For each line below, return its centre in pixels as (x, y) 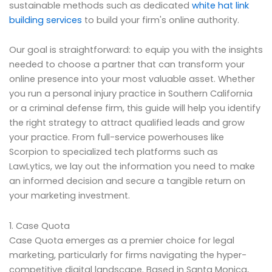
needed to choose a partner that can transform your (127, 65)
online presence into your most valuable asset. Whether (132, 79)
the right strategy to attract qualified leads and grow (127, 123)
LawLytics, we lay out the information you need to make (132, 167)
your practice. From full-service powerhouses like (117, 138)
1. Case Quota (39, 226)
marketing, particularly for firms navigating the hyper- (128, 255)
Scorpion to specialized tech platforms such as (114, 152)
